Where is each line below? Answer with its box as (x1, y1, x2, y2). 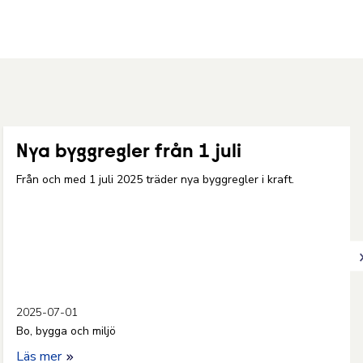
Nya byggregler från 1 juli (16, 143, 241, 162)
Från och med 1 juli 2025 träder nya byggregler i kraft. (16, 172, 294, 187)
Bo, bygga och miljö (16, 323, 116, 339)
